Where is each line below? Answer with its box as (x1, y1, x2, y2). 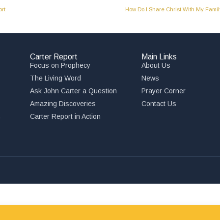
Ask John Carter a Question (30, 87, 117, 95)
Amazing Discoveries (30, 100, 96, 108)
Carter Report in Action (30, 112, 101, 120)
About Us (141, 61, 170, 69)
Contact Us (141, 100, 176, 108)
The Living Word (30, 74, 82, 82)
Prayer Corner (141, 87, 186, 95)
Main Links (141, 53, 177, 61)
